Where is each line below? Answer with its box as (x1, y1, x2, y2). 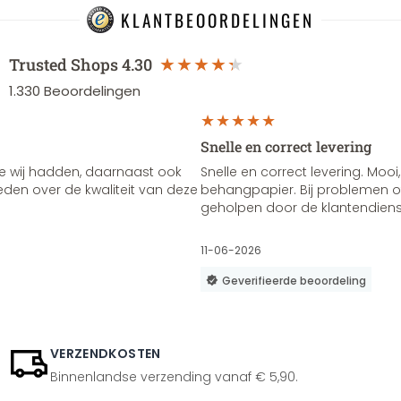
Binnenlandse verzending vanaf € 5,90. (50, 368, 298, 386)
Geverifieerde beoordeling (222, 273, 366, 288)
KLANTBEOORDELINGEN (121, 6, 314, 33)
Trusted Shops (9, 54, 118, 75)
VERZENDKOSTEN (50, 345, 161, 363)
